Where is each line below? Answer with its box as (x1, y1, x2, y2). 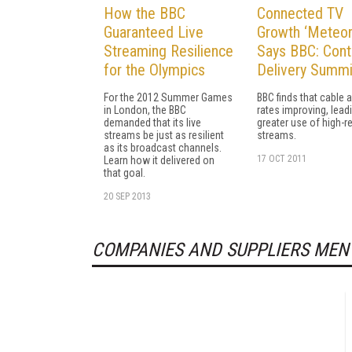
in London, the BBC (104, 103, 186, 116)
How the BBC (104, 3, 185, 23)
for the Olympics (104, 60, 205, 79)
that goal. (104, 166, 145, 179)
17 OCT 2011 (257, 152, 306, 164)
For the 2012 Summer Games (104, 90, 233, 104)
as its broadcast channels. (104, 141, 222, 154)
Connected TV (257, 3, 343, 23)
